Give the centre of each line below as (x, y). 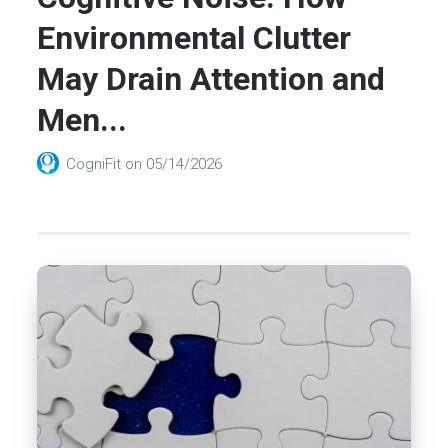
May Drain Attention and (211, 78)
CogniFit (96, 164)
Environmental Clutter (194, 37)
